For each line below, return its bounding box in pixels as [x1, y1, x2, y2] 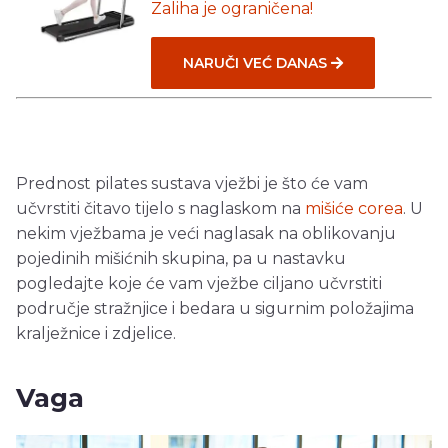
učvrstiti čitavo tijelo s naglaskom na [16, 198, 305, 218]
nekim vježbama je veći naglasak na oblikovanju [16, 223, 396, 243]
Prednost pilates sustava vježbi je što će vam [16, 173, 368, 193]
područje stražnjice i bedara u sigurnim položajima [16, 298, 414, 318]
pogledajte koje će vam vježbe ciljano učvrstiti [16, 273, 382, 293]
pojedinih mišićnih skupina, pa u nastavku [16, 248, 346, 268]
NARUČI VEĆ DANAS [182, 53, 331, 72]
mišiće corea [305, 198, 403, 218]
